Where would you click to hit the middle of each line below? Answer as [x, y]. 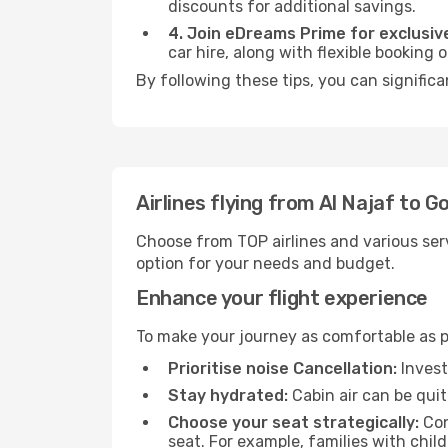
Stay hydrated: [228, 395]
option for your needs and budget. [265, 263]
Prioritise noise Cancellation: [282, 368]
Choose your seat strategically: [293, 422]
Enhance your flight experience [282, 298]
